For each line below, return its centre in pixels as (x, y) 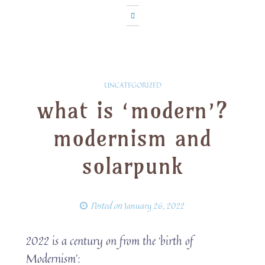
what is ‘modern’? (132, 111)
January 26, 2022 (154, 206)
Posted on (107, 206)
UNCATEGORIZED (132, 85)
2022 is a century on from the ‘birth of (110, 241)
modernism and (132, 138)
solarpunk (132, 166)
